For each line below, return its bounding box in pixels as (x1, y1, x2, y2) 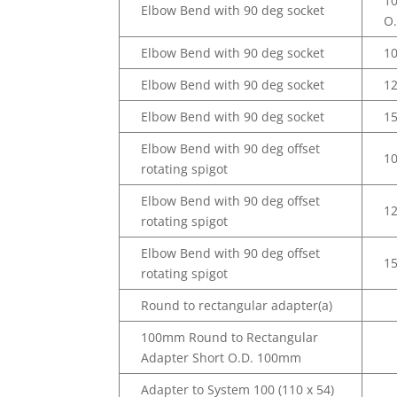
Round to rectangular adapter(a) (141, 297, 333, 315)
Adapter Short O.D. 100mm (141, 349, 302, 367)
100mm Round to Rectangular (141, 329, 319, 346)
